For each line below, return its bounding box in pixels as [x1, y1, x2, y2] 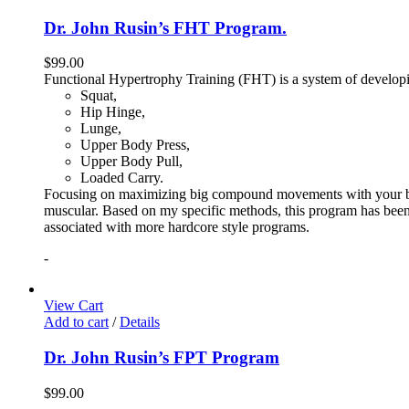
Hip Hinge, [80, 104, 145, 121]
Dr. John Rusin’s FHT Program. [44, 17, 287, 37]
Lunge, [80, 121, 121, 137]
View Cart [44, 298, 103, 314]
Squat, [80, 88, 117, 104]
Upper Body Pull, [80, 153, 183, 170]
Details [120, 314, 160, 330]
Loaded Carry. [80, 170, 163, 186]
